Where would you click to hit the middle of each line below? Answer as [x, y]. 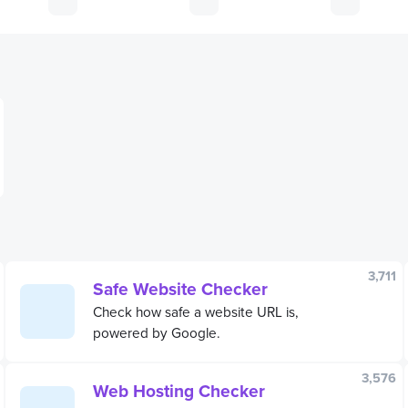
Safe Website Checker [180, 288]
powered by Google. [157, 332]
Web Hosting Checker [179, 390]
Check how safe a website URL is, [196, 311]
